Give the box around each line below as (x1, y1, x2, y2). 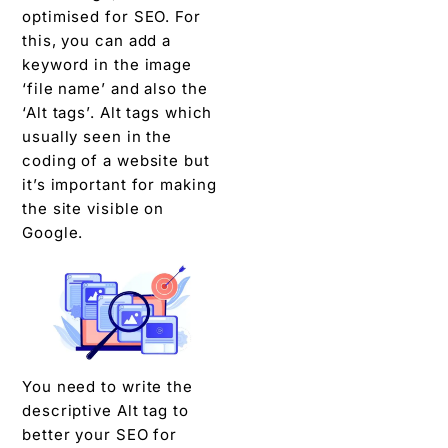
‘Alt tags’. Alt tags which (22, 102, 213, 122)
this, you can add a (22, 30, 172, 50)
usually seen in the (22, 126, 173, 146)
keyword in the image (22, 54, 192, 74)
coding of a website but (22, 150, 210, 170)
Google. (22, 222, 89, 242)
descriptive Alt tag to (22, 400, 189, 420)
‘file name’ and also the (22, 78, 208, 98)
